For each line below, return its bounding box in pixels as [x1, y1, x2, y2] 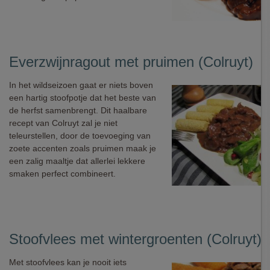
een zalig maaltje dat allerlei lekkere [9, 156, 145, 166]
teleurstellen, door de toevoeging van [9, 131, 151, 140]
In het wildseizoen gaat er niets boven [9, 80, 153, 90]
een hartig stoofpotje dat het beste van [9, 93, 156, 102]
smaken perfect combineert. [9, 169, 116, 178]
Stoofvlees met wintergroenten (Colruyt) [9, 231, 262, 247]
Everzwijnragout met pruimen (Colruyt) [9, 54, 253, 70]
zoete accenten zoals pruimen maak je [9, 143, 156, 153]
